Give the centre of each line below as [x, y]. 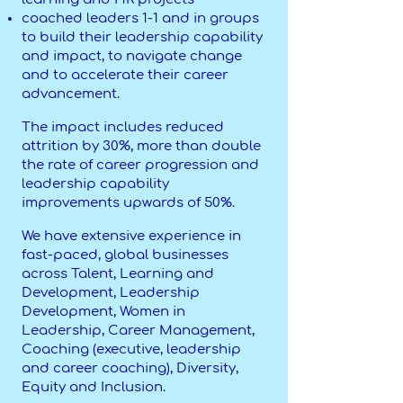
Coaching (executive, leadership [131, 349]
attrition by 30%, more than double [141, 146]
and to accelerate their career [125, 75]
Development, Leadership [111, 293]
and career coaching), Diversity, [130, 368]
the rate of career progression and [140, 165]
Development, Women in [103, 312]
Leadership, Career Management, [138, 331]
